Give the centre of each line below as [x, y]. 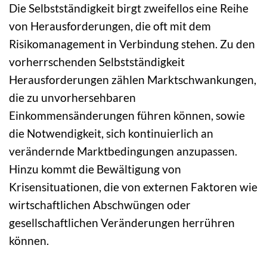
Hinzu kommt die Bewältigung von [95, 169]
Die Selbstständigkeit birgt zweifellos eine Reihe [129, 8]
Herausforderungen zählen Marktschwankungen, [133, 80]
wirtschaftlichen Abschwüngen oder [100, 205]
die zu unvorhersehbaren [72, 98]
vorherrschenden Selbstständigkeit [97, 62]
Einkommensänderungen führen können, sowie [127, 116]
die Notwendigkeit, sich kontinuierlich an [111, 133]
